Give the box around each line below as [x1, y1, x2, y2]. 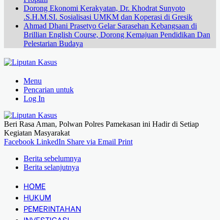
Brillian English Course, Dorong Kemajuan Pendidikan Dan [24, 30, 210, 39]
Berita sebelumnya [24, 154, 81, 163]
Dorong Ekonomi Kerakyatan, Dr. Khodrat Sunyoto [24, 4, 185, 12]
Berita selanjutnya [24, 163, 79, 171]
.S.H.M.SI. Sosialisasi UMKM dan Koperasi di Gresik [24, 13, 192, 21]
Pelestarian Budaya [24, 39, 83, 48]
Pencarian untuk [24, 85, 74, 94]
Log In [24, 94, 45, 103]
